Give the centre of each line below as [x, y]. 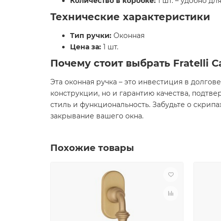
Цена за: [86, 47]
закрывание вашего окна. [97, 116]
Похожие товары [92, 147]
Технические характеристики [130, 17]
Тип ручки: [91, 35]
